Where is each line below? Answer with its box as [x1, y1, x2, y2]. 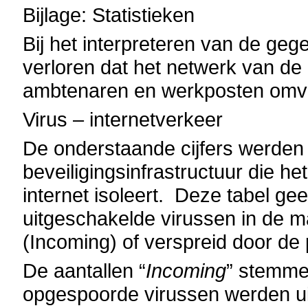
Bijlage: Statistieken [23, 3, 195, 26]
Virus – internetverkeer [23, 108, 223, 131]
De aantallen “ [23, 259, 146, 282]
